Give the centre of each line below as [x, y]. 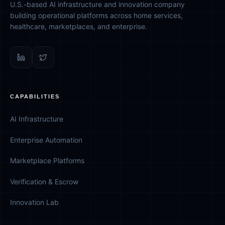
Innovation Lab [34, 202]
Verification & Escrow [44, 181]
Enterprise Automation [46, 140]
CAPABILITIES [35, 96]
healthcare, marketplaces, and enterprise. [79, 26]
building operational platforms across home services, [96, 15]
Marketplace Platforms [47, 160]
